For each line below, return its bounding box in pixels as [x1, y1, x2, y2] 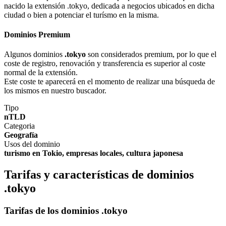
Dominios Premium [4, 30, 70, 39]
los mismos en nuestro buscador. [4, 86, 106, 95]
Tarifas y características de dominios [4, 168, 194, 182]
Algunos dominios [4, 50, 65, 59]
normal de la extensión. [4, 68, 78, 77]
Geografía [4, 131, 38, 140]
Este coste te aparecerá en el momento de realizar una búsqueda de [4, 77, 215, 86]
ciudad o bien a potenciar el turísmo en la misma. [4, 10, 159, 19]
